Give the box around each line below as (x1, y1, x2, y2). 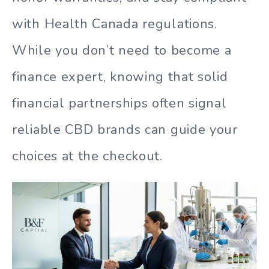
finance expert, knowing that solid (12, 67, 228, 86)
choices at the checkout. (12, 147, 163, 165)
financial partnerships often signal (12, 94, 227, 112)
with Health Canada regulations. (12, 14, 217, 33)
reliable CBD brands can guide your (12, 120, 238, 139)
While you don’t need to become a (12, 41, 232, 59)
